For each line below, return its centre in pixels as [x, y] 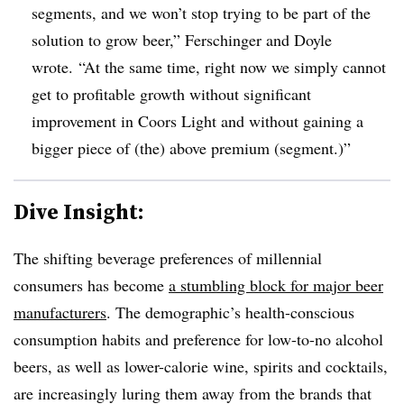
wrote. [52, 66]
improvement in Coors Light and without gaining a [197, 120]
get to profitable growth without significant [171, 93]
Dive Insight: [79, 211]
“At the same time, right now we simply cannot [230, 66]
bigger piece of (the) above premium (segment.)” [191, 147]
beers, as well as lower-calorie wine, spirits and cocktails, [201, 366]
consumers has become [91, 285]
